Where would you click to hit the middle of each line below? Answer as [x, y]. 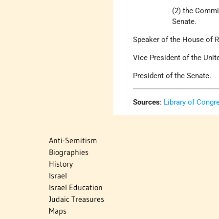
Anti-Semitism [73, 141]
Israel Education [76, 187]
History [61, 164]
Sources [147, 102]
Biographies [69, 152]
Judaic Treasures [77, 199]
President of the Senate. [172, 76]
